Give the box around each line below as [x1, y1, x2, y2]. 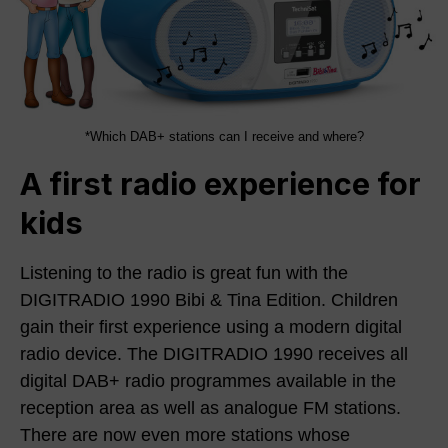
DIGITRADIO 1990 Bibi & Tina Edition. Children [20, 289, 398, 310]
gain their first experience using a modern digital [20, 316, 402, 337]
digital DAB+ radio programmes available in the [20, 370, 396, 391]
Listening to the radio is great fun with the [20, 262, 348, 283]
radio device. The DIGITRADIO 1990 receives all [20, 343, 408, 364]
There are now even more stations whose [20, 424, 350, 445]
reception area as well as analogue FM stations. [20, 397, 401, 418]
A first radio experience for [20, 164, 421, 202]
